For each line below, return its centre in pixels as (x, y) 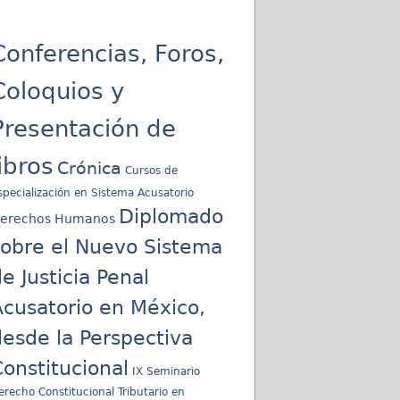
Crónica (89, 168)
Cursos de (151, 170)
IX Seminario (166, 371)
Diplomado (171, 216)
